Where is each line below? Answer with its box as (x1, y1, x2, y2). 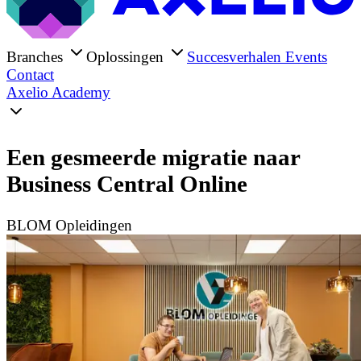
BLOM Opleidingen (6, 216, 132, 234)
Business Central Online (6, 171, 247, 197)
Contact (6, 66, 54, 84)
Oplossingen (86, 48, 168, 66)
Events (285, 48, 327, 66)
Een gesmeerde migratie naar (6, 144, 300, 171)
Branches (6, 48, 67, 66)
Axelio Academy (6, 84, 110, 102)
